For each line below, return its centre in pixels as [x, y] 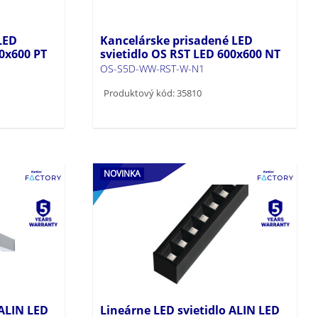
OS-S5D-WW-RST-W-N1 [153, 68]
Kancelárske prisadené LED [177, 40]
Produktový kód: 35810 [153, 93]
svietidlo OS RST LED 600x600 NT [191, 54]
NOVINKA [122, 173]
